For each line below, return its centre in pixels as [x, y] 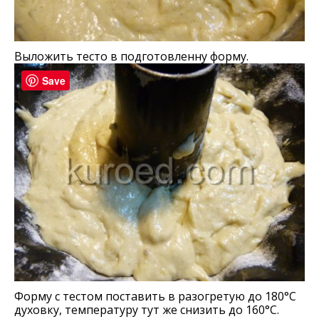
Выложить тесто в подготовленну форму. [131, 56]
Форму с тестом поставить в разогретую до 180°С [155, 296]
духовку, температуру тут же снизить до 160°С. [147, 310]
